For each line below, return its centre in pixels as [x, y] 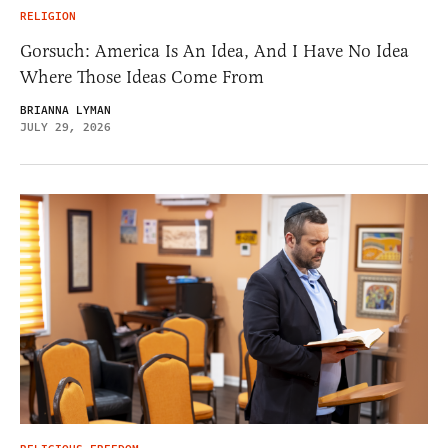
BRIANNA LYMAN [65, 111]
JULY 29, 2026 [65, 128]
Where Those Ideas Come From [142, 77]
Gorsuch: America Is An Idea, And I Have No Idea [214, 51]
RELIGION [48, 17]
